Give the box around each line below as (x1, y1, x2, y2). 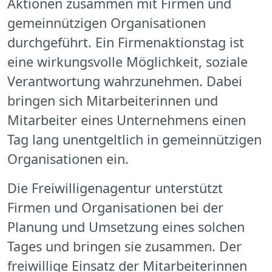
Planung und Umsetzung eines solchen (7, 218, 245, 236)
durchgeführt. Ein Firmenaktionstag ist (7, 33, 244, 52)
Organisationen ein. (7, 150, 129, 168)
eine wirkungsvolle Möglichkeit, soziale (7, 53, 248, 71)
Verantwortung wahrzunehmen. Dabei (7, 72, 242, 90)
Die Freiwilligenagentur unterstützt (7, 179, 223, 197)
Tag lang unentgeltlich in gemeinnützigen (7, 131, 262, 149)
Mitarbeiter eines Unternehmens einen (7, 111, 246, 129)
